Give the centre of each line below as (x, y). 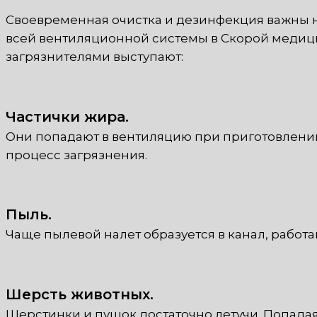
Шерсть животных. (80, 294)
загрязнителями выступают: (94, 57)
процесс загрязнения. (76, 155)
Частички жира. (67, 116)
